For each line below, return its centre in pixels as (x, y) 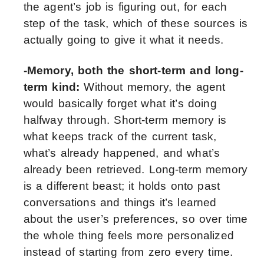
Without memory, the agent (155, 87)
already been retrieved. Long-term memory (136, 170)
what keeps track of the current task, (120, 137)
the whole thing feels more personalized (128, 236)
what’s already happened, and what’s (122, 153)
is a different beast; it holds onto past (122, 186)
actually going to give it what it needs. (123, 40)
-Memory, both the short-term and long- (133, 71)
